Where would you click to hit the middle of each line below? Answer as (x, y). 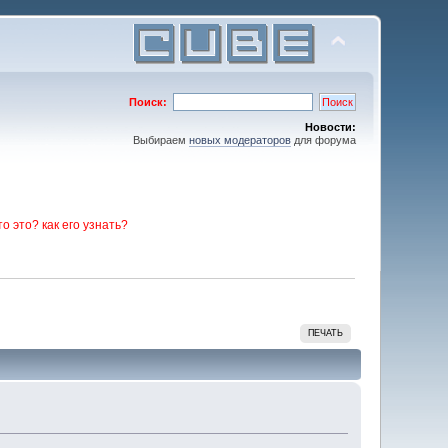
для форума (323, 140)
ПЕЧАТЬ (326, 332)
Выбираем (160, 140)
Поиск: (147, 102)
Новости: (330, 127)
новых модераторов (239, 140)
